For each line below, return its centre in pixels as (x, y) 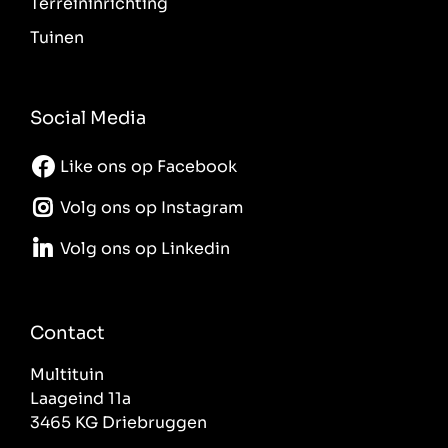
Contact (67, 332)
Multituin (67, 374)
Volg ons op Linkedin (145, 249)
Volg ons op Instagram (151, 208)
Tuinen (57, 37)
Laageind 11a (80, 398)
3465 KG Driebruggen (118, 422)
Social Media (88, 117)
